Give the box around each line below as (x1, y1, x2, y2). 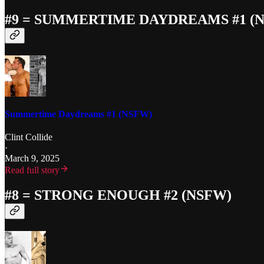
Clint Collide (5, 132, 52, 143)
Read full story (5, 165, 60, 176)
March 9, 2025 (5, 153, 60, 164)
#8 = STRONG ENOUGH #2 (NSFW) (5, 187, 232, 203)
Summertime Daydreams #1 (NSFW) (5, 109, 152, 120)
